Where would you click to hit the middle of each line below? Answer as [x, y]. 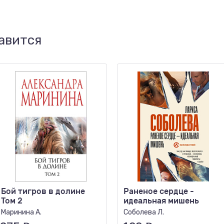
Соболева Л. [144, 212]
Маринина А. [21, 212]
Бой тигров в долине [43, 191]
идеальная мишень [161, 201]
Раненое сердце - [159, 191]
